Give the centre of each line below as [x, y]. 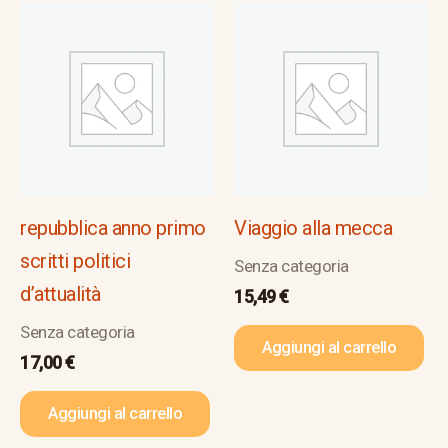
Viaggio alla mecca [313, 227]
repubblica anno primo [113, 227]
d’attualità [60, 293]
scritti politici [75, 260]
